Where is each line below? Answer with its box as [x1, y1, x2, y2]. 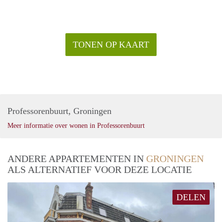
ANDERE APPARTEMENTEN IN [7, 153, 146, 164]
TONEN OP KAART [73, 39, 149, 50]
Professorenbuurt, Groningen [7, 106, 111, 116]
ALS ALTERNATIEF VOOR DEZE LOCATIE [7, 164, 192, 175]
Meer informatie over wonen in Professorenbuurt [7, 121, 145, 129]
